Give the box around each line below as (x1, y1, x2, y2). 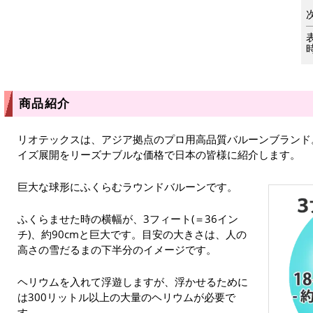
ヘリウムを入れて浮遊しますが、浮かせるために (17, 275, 248, 289)
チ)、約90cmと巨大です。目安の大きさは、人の (17, 227, 247, 242)
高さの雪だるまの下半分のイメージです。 (17, 242, 217, 257)
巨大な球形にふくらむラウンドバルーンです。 (17, 180, 238, 194)
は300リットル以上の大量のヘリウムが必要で (17, 290, 235, 305)
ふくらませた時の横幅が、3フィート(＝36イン (17, 212, 238, 226)
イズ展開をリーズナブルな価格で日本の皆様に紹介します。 (17, 147, 300, 162)
